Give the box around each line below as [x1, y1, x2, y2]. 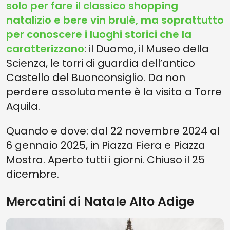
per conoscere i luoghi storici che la [6, 27, 191, 42]
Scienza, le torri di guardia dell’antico [6, 56, 195, 70]
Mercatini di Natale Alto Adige [6, 193, 194, 210]
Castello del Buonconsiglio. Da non [6, 70, 185, 85]
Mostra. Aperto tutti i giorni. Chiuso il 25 [6, 152, 205, 167]
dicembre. [6, 167, 59, 181]
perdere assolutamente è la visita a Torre [6, 85, 222, 99]
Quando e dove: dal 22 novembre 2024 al [6, 124, 220, 138]
